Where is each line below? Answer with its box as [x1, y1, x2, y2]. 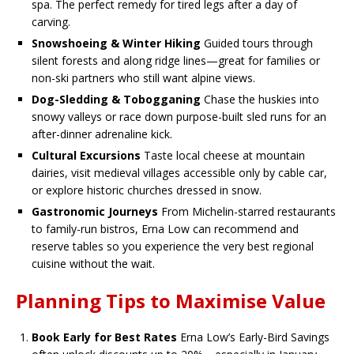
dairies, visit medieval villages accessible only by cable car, [32, 165, 327, 181]
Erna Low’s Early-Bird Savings [177, 330, 330, 345]
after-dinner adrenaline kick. [32, 126, 172, 142]
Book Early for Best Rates [32, 330, 177, 345]
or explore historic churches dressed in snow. [32, 183, 262, 198]
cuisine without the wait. [32, 256, 155, 272]
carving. [32, 14, 70, 30]
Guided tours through [201, 36, 313, 51]
